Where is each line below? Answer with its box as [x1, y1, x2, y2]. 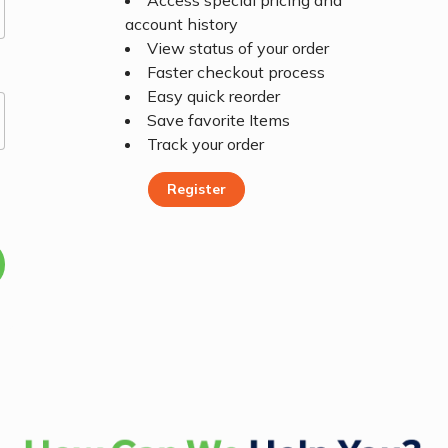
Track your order [146, 134, 264, 155]
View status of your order [146, 38, 329, 59]
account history [124, 14, 238, 35]
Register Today [91, 224, 203, 245]
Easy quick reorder [146, 86, 280, 107]
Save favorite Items [146, 110, 290, 131]
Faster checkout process [146, 62, 325, 83]
